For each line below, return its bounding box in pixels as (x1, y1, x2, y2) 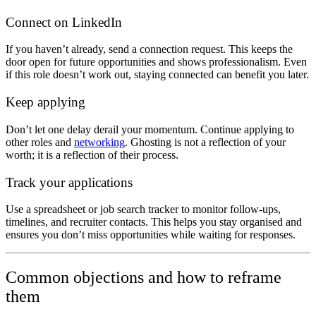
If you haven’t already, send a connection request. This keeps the (6, 43, 293, 56)
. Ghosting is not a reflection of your (125, 135, 286, 148)
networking (74, 135, 125, 148)
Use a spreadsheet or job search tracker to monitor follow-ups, (6, 203, 281, 216)
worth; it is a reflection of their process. (6, 148, 178, 161)
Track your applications (6, 174, 133, 190)
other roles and (6, 135, 74, 148)
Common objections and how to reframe (6, 268, 281, 287)
